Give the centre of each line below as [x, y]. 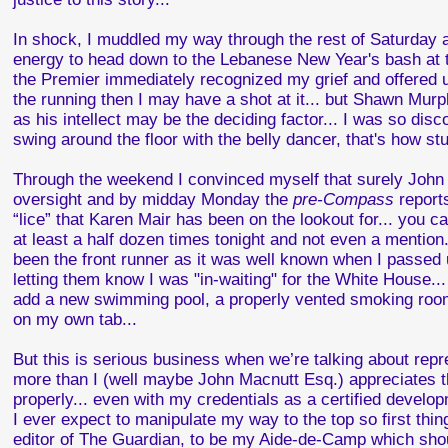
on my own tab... [75, 319]
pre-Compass [344, 199]
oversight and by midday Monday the [153, 199]
